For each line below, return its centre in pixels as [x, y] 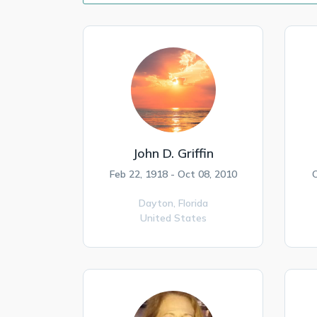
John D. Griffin [173, 153]
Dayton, [158, 203]
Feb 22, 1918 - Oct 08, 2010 [173, 174]
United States [173, 218]
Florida [193, 203]
